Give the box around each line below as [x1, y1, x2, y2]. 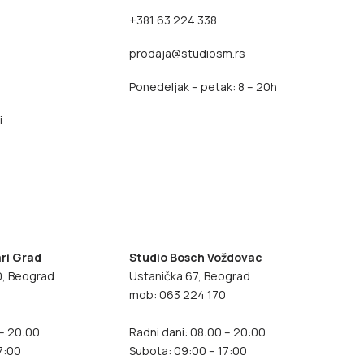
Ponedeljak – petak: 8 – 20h [129, 79, 278, 94]
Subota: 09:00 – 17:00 [129, 343, 248, 358]
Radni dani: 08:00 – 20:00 [129, 324, 266, 340]
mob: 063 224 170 [129, 287, 227, 302]
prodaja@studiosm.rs [129, 45, 246, 61]
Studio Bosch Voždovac [129, 249, 263, 265]
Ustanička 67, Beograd [129, 268, 251, 284]
